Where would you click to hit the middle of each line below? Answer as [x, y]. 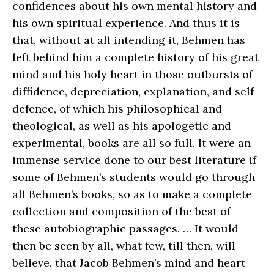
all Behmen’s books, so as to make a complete [132, 194]
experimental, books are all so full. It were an [131, 143]
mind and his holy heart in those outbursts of [132, 74]
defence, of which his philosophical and [117, 108]
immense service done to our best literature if [134, 160]
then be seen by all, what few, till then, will [124, 245]
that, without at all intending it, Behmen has [129, 40]
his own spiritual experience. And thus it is [126, 23]
